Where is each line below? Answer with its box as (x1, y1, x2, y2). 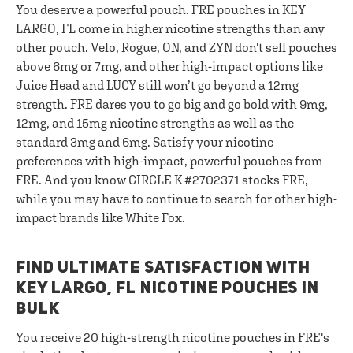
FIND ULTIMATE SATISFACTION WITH (16, 260, 311, 277)
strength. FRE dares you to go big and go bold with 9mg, (16, 97, 328, 111)
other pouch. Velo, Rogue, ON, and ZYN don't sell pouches (16, 40, 337, 54)
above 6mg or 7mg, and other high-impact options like (16, 59, 323, 73)
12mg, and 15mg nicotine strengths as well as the (16, 116, 294, 130)
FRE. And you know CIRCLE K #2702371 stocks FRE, (16, 173, 308, 187)
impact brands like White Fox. (16, 210, 185, 225)
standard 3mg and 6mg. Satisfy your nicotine (16, 135, 273, 149)
